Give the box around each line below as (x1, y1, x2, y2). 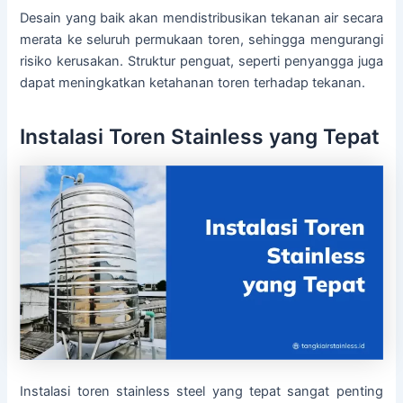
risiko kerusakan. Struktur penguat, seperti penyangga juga (20, 52, 383, 69)
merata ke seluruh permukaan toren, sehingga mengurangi (20, 31, 383, 48)
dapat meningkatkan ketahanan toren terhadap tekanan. (20, 74, 366, 91)
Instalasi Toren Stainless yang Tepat (20, 123, 381, 149)
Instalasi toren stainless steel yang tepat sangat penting (20, 383, 383, 400)
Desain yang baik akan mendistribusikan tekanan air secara (20, 9, 383, 26)
